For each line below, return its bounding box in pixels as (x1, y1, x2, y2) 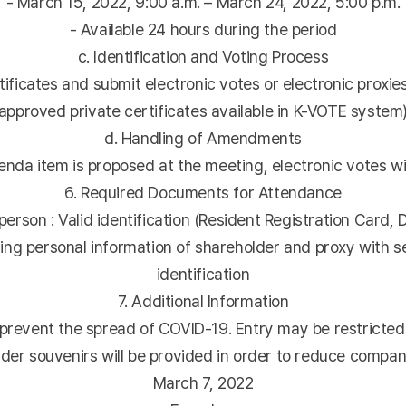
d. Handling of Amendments (104, 129, 302, 148)
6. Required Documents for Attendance (64, 183, 342, 202)
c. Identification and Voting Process (77, 47, 329, 66)
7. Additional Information (117, 292, 289, 311)
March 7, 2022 (152, 373, 254, 392)
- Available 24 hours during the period (69, 20, 337, 39)
